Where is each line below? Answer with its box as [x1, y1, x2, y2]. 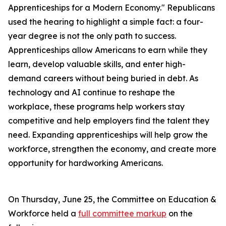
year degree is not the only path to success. [8, 31, 176, 41]
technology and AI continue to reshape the [8, 87, 175, 97]
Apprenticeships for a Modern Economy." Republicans [8, 3, 215, 13]
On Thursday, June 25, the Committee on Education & [8, 194, 216, 204]
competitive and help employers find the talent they [8, 116, 209, 126]
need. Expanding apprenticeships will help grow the [8, 130, 208, 140]
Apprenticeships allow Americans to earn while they [8, 45, 207, 55]
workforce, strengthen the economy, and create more [8, 144, 216, 154]
